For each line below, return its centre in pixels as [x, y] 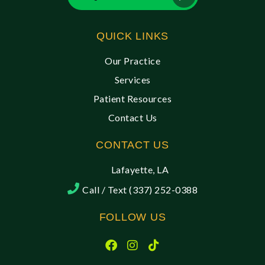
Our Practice [132, 61]
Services [132, 80]
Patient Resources [132, 99]
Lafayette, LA [140, 170]
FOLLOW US [132, 217]
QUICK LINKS [132, 36]
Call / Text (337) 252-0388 [140, 190]
